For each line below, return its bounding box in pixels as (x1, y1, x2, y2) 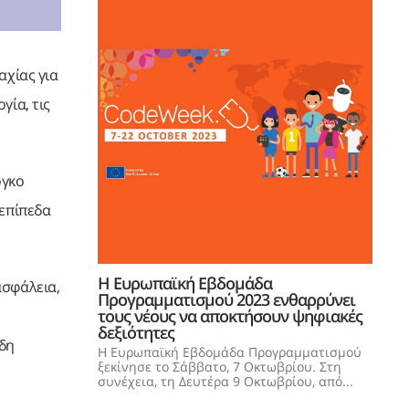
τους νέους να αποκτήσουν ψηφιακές (98, 305, 362, 327)
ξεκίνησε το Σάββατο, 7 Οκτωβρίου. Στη (98, 358, 341, 375)
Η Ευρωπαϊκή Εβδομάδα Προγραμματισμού (98, 343, 362, 361)
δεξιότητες (98, 321, 174, 343)
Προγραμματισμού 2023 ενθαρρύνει (98, 288, 355, 310)
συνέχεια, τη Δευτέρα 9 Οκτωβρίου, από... (98, 372, 353, 390)
